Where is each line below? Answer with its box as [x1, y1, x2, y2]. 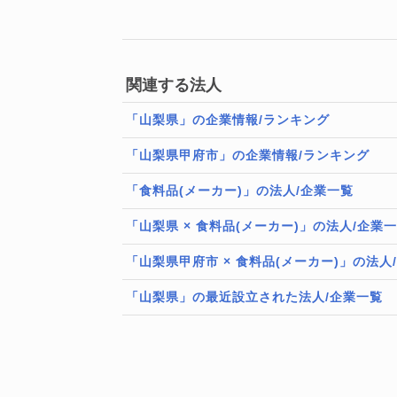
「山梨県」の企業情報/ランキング [126, 113, 330, 127]
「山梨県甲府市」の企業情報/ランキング [126, 148, 370, 162]
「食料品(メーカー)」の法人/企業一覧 [126, 183, 354, 198]
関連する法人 [126, 76, 222, 94]
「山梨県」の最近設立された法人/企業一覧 [126, 290, 383, 304]
